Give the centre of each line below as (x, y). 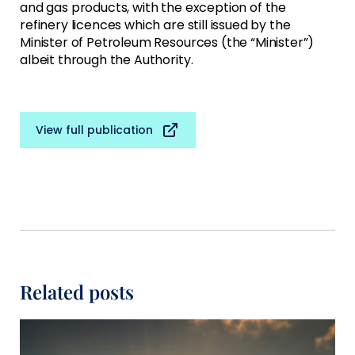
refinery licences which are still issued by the (155, 25)
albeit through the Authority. (107, 59)
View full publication (94, 130)
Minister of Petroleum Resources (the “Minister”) (167, 42)
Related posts (77, 291)
